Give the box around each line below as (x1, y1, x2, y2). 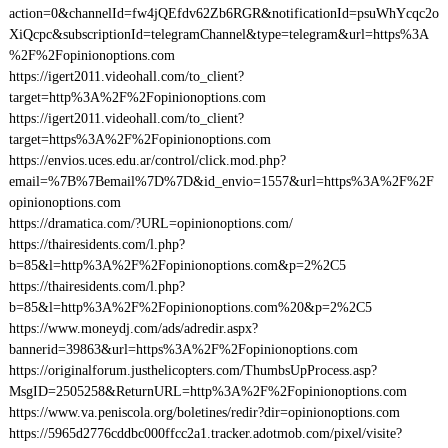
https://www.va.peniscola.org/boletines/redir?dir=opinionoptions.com (8, 405, 400, 420)
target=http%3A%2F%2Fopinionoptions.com (8, 90, 266, 105)
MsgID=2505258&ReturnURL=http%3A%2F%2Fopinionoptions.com (8, 384, 407, 399)
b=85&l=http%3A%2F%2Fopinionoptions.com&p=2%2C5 (8, 258, 346, 273)
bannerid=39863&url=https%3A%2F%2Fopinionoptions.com (8, 342, 358, 357)
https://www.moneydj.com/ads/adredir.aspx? (8, 321, 258, 336)
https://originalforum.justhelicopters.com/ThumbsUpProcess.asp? (8, 363, 377, 378)
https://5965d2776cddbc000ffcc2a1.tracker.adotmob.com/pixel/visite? (8, 426, 402, 441)
